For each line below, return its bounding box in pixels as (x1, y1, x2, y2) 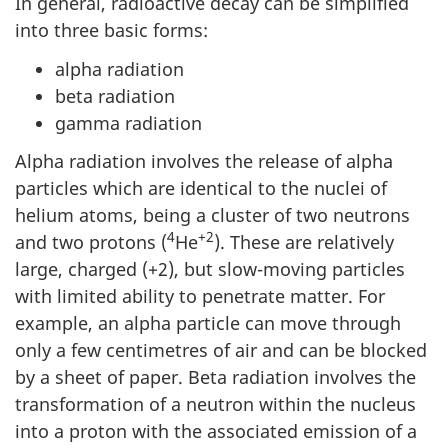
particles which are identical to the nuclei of (15, 176, 387, 200)
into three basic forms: (15, 18, 208, 42)
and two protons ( (15, 230, 167, 254)
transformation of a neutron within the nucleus (15, 392, 416, 416)
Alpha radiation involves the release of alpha (15, 149, 393, 173)
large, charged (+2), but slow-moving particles (15, 257, 405, 281)
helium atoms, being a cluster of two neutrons (15, 203, 410, 227)
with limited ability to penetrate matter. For (15, 284, 385, 308)
